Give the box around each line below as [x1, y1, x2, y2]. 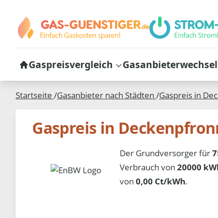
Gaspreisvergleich [28, 57, 113, 71]
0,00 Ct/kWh [136, 175, 186, 187]
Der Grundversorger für [120, 147, 213, 159]
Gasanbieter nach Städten [57, 90, 156, 101]
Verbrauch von [120, 161, 178, 173]
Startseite [16, 90, 54, 101]
